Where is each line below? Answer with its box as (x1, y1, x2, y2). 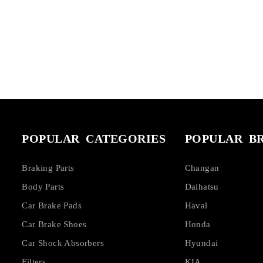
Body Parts (22, 181, 65, 191)
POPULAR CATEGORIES (22, 131, 166, 145)
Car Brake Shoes (22, 219, 87, 229)
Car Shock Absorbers (22, 238, 104, 248)
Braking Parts (22, 163, 75, 173)
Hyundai (184, 238, 218, 248)
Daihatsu (184, 181, 219, 191)
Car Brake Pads (22, 200, 82, 210)
